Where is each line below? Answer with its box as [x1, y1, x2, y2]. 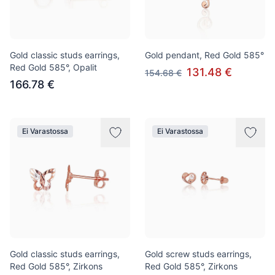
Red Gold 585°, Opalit [10, 62, 97, 72]
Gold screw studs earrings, [145, 249, 252, 259]
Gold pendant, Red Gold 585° [145, 50, 264, 60]
